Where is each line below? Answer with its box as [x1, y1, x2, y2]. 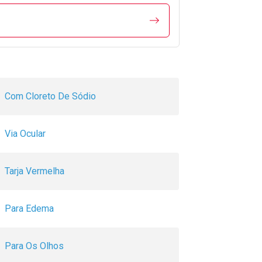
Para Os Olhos [5, 240, 64, 252]
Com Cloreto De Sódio [5, 91, 96, 102]
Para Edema [5, 203, 54, 215]
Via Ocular [5, 128, 46, 140]
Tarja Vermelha [5, 166, 64, 177]
